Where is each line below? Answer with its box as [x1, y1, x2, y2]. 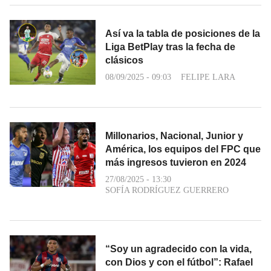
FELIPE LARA [181, 73, 235, 82]
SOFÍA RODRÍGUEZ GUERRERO [105, 186, 229, 195]
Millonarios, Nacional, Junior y [105, 131, 243, 142]
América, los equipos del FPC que [105, 144, 261, 155]
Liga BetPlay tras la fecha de [105, 42, 235, 53]
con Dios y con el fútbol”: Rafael [105, 257, 253, 268]
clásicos [105, 55, 143, 66]
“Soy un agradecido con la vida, [105, 244, 252, 255]
